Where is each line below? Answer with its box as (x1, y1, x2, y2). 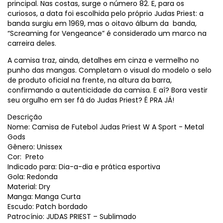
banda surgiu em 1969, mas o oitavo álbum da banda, (7, 18, 197, 28)
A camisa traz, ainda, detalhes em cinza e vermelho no (7, 55, 199, 65)
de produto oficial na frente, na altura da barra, (7, 75, 172, 85)
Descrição (7, 111, 42, 122)
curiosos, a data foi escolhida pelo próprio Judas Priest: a (7, 8, 204, 18)
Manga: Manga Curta (7, 191, 81, 202)
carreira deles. (7, 38, 56, 48)
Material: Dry (7, 181, 50, 192)
